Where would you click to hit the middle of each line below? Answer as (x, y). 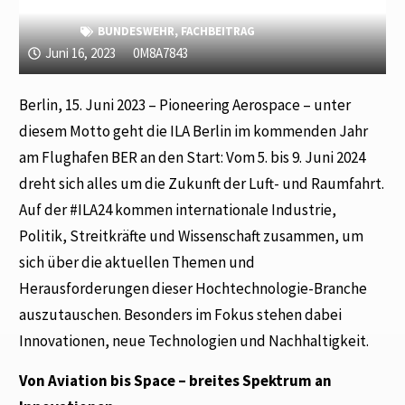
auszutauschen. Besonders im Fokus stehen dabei (181, 315)
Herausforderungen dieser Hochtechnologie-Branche (193, 289)
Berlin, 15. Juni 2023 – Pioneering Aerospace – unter (185, 105)
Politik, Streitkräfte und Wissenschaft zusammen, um (192, 236)
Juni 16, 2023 (81, 53)
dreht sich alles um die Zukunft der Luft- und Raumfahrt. (202, 184)
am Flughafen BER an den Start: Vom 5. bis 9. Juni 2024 (193, 158)
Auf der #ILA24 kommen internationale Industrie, (178, 210)
